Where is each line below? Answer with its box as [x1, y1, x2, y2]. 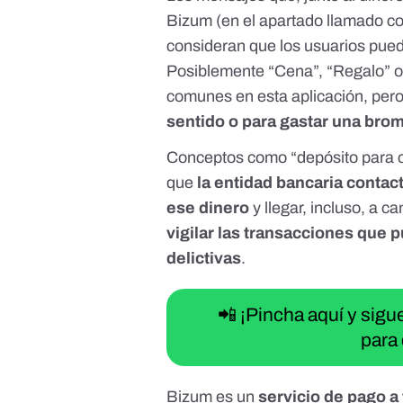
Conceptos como [166, 148, 291, 167]
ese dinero [166, 199, 250, 218]
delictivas [166, 249, 242, 268]
